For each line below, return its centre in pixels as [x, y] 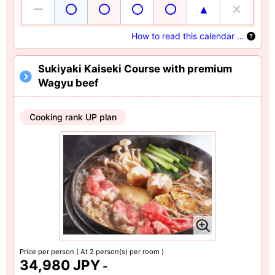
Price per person [48, 251]
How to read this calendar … [189, 36]
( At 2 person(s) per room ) [120, 251]
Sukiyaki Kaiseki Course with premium [135, 69]
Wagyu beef [68, 83]
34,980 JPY [60, 265]
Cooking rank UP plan [73, 117]
